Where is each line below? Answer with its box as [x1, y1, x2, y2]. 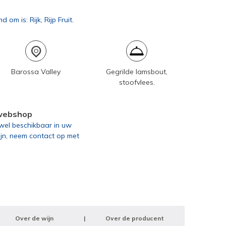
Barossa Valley [11, 67, 61, 76]
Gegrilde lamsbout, [106, 67, 167, 76]
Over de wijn [15, 214, 54, 222]
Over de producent [105, 214, 164, 222]
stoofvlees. [119, 78, 155, 87]
